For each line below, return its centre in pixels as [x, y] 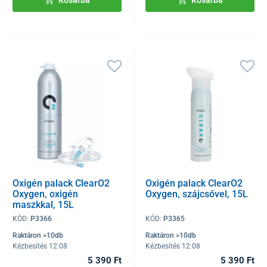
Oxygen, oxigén [45, 194]
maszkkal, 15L [43, 204]
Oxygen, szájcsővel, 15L [197, 194]
